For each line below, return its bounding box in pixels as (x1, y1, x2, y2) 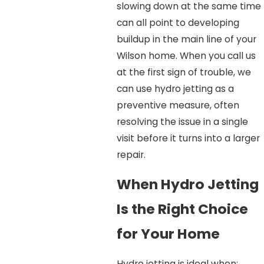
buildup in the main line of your (116, 32, 256, 45)
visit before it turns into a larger (116, 131, 260, 144)
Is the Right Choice (116, 199, 248, 219)
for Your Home (116, 224, 220, 244)
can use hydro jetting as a (116, 82, 234, 95)
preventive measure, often (116, 98, 239, 111)
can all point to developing (116, 16, 239, 29)
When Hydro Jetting (116, 174, 259, 194)
